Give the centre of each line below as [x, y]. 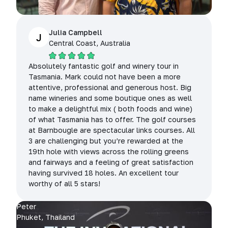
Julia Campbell [76, 33]
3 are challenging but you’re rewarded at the [106, 141]
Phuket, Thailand [46, 217]
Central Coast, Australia [90, 43]
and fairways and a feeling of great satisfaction [111, 162]
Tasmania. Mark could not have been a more [105, 77]
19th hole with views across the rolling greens [109, 152]
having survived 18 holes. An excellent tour [104, 173]
